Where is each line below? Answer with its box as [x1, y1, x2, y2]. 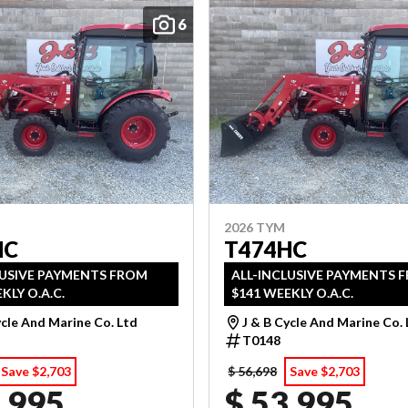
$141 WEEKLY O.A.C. [231, 284, 354, 301]
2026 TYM [224, 219, 286, 235]
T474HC [224, 235, 308, 262]
